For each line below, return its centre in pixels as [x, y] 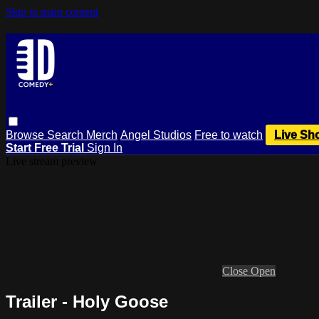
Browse [26, 135]
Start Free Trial [46, 147]
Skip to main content [52, 12]
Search [67, 135]
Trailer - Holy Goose [87, 301]
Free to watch [229, 135]
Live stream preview [52, 161]
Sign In [105, 147]
